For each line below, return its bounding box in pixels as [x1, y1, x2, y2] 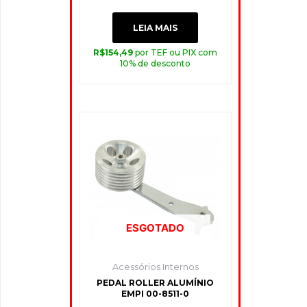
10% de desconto [120, 58, 191, 69]
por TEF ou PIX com [135, 47, 218, 58]
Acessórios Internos [112, 262, 199, 273]
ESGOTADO [126, 221, 185, 234]
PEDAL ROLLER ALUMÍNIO [97, 277, 214, 288]
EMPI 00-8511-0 [121, 288, 190, 299]
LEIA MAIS [133, 23, 178, 34]
